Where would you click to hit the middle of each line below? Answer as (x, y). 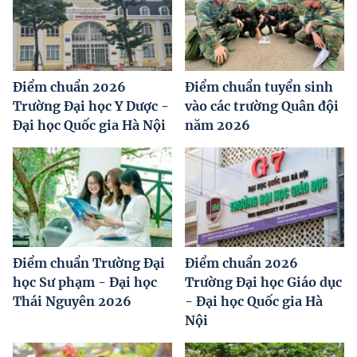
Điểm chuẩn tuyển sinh (259, 87)
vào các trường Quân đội (262, 106)
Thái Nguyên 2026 (72, 302)
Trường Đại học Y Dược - (91, 106)
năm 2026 (218, 126)
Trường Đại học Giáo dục (263, 282)
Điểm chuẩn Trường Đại (89, 263)
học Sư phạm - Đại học (85, 282)
